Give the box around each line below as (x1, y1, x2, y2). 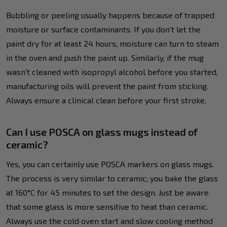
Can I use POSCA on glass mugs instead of (6, 125, 198, 138)
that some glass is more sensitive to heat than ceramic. (6, 201, 208, 211)
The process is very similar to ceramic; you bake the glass (6, 173, 218, 183)
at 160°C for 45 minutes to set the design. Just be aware (6, 187, 209, 197)
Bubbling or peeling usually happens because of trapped (6, 10, 214, 20)
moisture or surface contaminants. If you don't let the (6, 24, 201, 34)
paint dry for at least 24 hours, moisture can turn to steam (6, 38, 219, 48)
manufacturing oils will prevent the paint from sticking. (6, 81, 208, 91)
